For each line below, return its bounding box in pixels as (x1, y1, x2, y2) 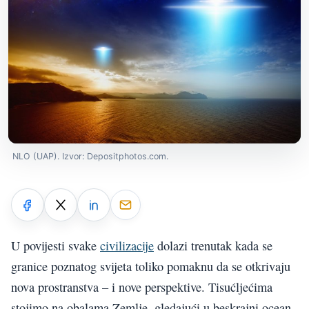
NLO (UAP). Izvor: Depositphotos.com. (12, 151, 168, 161)
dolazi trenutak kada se (154, 237, 272, 255)
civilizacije (100, 237, 154, 255)
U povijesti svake (11, 237, 100, 255)
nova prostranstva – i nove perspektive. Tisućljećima (11, 279, 272, 296)
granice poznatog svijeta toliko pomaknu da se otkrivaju (11, 258, 290, 275)
